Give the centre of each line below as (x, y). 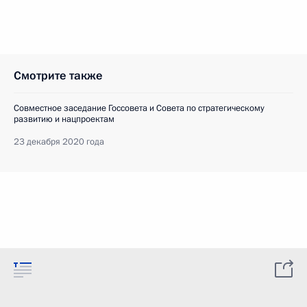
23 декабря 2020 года (59, 142)
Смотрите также (58, 76)
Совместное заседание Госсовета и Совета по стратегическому (139, 108)
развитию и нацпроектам (64, 119)
